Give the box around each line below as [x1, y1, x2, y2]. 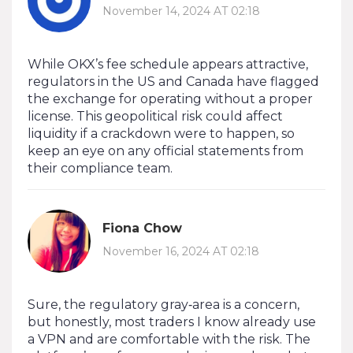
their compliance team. [28, 160, 173, 176]
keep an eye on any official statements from [28, 143, 303, 158]
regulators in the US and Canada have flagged [28, 73, 319, 89]
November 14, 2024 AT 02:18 [102, 4, 260, 19]
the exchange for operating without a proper [28, 91, 313, 106]
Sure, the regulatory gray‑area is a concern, [28, 296, 299, 312]
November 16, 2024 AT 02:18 [102, 244, 259, 259]
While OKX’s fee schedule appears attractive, [28, 56, 308, 72]
